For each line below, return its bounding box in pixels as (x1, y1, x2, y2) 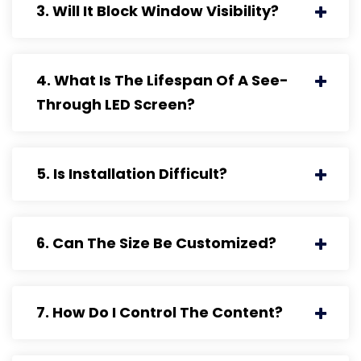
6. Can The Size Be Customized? (36, 233, 276, 254)
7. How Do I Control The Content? (36, 302, 283, 323)
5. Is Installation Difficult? (36, 164, 227, 185)
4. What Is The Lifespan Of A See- (36, 70, 288, 91)
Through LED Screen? (36, 94, 195, 115)
